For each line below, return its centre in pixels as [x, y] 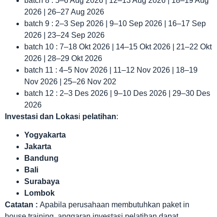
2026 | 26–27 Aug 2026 [64, 12]
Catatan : [21, 204]
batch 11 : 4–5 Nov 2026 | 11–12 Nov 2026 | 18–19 [111, 70]
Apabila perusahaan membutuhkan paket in [114, 204]
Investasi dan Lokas [42, 116]
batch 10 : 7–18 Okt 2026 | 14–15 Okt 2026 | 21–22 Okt [118, 46]
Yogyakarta [45, 135]
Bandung [41, 158]
